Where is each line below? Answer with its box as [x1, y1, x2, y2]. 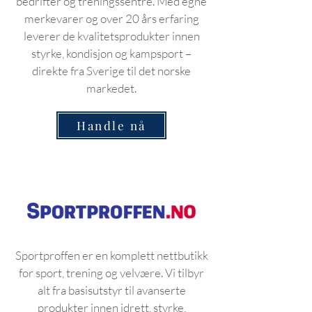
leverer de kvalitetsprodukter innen [23, 29, 200, 43]
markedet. [86, 81, 136, 95]
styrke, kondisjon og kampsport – [31, 46, 192, 61]
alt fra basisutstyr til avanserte [37, 283, 186, 297]
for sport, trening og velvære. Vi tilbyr [19, 265, 204, 280]
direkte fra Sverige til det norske [32, 63, 191, 78]
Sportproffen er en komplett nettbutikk [15, 248, 208, 263]
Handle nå [77, 118, 146, 133]
